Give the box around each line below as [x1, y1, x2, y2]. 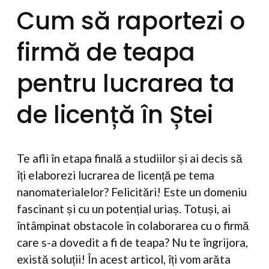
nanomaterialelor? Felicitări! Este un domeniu [17, 184, 247, 199]
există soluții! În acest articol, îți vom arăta [17, 252, 231, 266]
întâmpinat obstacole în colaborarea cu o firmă [17, 218, 249, 232]
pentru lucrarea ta [17, 66, 235, 100]
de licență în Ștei [17, 97, 213, 131]
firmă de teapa [17, 35, 195, 69]
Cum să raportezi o [17, 4, 245, 38]
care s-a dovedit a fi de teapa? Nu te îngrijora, [17, 235, 248, 249]
